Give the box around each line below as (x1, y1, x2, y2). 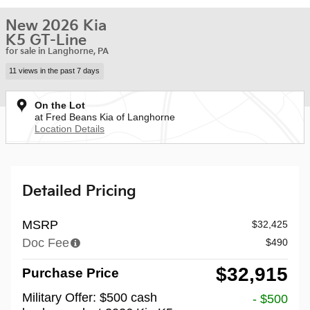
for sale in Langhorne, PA (6, 46, 109, 57)
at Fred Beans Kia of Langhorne (35, 111, 175, 122)
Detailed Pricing (22, 182, 136, 200)
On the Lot (35, 99, 85, 111)
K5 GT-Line (6, 32, 86, 49)
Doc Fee (22, 235, 69, 250)
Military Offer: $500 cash (22, 290, 157, 304)
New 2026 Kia (6, 17, 107, 35)
